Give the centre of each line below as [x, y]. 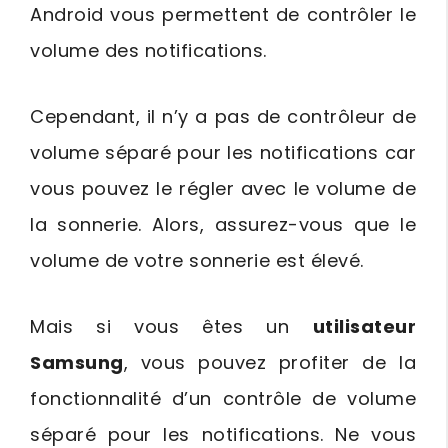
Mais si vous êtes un [171, 326]
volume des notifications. [148, 50]
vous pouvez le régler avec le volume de [223, 188]
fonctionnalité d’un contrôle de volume [223, 398]
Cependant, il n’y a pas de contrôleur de [223, 116]
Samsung [77, 362]
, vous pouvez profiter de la [269, 362]
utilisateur [364, 326]
